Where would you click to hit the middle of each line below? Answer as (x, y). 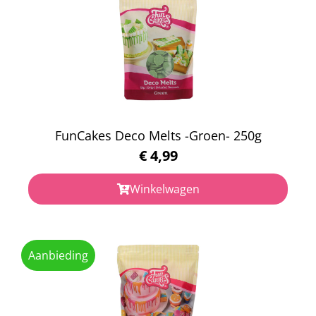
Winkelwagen (164, 189)
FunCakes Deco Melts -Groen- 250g (158, 135)
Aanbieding (58, 255)
